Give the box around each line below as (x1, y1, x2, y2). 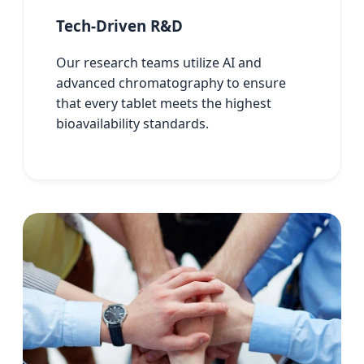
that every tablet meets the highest (56, 93, 271, 112)
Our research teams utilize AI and (56, 53, 262, 71)
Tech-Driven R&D (56, 15, 183, 36)
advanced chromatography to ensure (56, 73, 286, 92)
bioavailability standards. (56, 114, 209, 132)
